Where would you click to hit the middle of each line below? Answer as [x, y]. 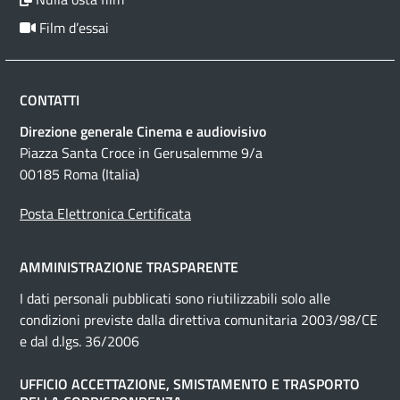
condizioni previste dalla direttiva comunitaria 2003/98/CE [199, 320]
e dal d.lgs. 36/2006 [79, 342]
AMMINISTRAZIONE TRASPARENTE [129, 267]
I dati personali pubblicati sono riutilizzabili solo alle [175, 299]
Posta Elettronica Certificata [105, 214]
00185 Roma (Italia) [79, 175]
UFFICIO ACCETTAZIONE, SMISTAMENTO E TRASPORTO [190, 384]
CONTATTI [50, 100]
